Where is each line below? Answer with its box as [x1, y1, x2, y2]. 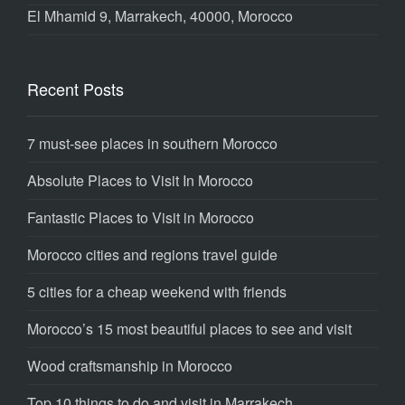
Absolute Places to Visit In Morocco [27, 170, 253, 192]
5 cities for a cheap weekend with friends [27, 281, 287, 303]
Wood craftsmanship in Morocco [27, 355, 232, 377]
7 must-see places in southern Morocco [27, 133, 278, 155]
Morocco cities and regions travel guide [27, 244, 278, 266]
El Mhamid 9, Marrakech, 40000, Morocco [27, 5, 293, 27]
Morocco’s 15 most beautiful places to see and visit [27, 318, 352, 340]
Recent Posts [27, 77, 124, 101]
